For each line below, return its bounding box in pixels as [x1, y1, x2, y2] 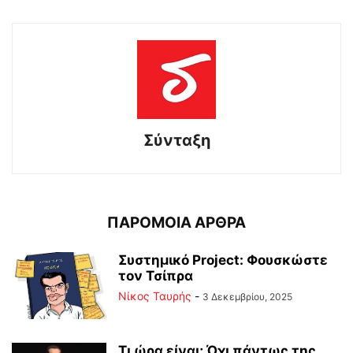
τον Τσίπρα [118, 268, 193, 284]
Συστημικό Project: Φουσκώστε [118, 252, 328, 268]
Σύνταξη [143, 131, 210, 150]
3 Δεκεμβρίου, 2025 [203, 291, 292, 303]
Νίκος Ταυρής [118, 289, 191, 303]
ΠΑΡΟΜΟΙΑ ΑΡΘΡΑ [107, 214, 246, 232]
